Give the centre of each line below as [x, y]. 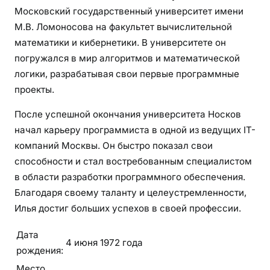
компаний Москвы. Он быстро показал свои [114, 145]
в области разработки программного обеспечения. [130, 177]
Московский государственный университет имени [129, 11]
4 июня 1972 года [104, 243]
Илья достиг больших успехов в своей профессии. [128, 208]
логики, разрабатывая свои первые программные [127, 74]
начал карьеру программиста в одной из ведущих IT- [135, 130]
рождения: [40, 250]
